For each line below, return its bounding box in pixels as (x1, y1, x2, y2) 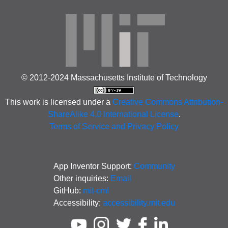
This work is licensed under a (5, 98, 112, 107)
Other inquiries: (53, 174, 110, 183)
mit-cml (82, 186, 109, 195)
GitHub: (53, 186, 83, 195)
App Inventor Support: (53, 161, 134, 170)
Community (133, 161, 175, 170)
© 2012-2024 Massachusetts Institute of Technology (21, 73, 207, 82)
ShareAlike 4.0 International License (47, 110, 179, 119)
